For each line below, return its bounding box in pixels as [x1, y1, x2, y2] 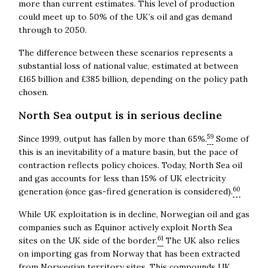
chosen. [18, 86, 48, 98]
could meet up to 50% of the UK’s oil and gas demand [18, 11, 232, 22]
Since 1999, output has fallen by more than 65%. [18, 133, 207, 144]
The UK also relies [163, 234, 240, 246]
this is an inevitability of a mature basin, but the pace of [18, 146, 238, 157]
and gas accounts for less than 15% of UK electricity [18, 172, 226, 184]
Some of [213, 133, 249, 144]
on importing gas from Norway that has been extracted [18, 248, 240, 259]
